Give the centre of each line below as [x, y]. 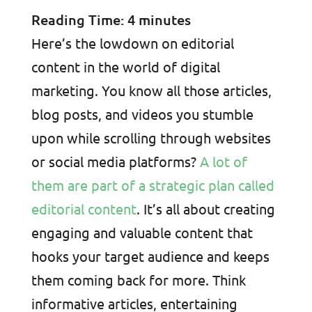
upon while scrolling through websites [151, 137]
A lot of [223, 161]
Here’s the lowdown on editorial [132, 42]
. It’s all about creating [205, 208]
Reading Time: [79, 19]
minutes [164, 19]
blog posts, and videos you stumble [142, 114]
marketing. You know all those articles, [151, 90]
